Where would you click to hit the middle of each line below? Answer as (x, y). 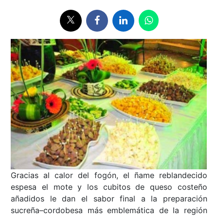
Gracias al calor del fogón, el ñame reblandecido (109, 175)
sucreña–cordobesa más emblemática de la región (109, 210)
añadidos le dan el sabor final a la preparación (109, 199)
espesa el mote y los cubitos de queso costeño (109, 187)
